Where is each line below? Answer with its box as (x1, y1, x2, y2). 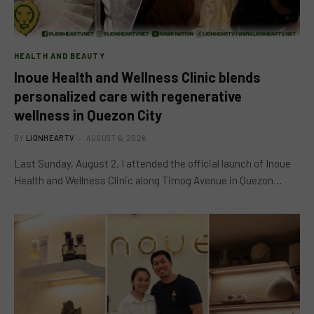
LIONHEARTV (26, 132, 75, 142)
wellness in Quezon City (14, 106, 162, 123)
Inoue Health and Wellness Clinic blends (14, 68, 261, 86)
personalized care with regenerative (14, 87, 242, 104)
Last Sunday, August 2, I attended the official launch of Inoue (14, 156, 291, 170)
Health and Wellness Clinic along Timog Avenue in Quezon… (14, 173, 282, 186)
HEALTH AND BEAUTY (14, 50, 105, 60)
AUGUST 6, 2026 (86, 132, 146, 142)
